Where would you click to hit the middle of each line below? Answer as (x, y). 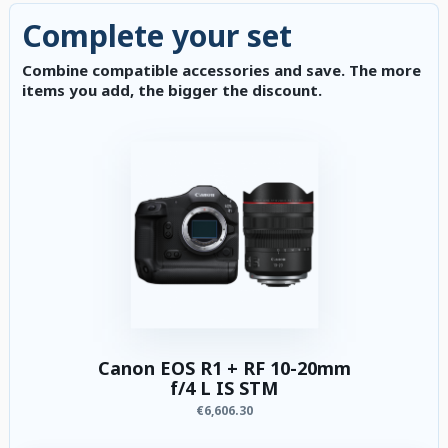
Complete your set (157, 36)
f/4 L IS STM (224, 388)
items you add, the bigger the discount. (172, 90)
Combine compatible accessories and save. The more (221, 70)
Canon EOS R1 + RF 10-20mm (224, 368)
